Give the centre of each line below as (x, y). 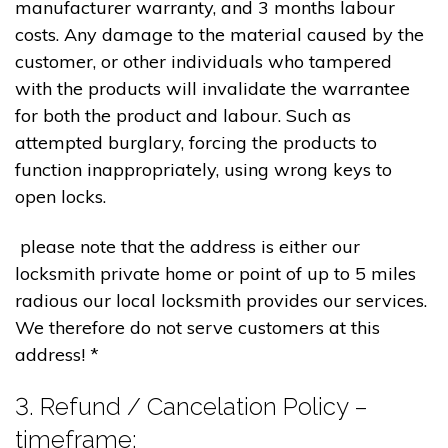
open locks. (60, 197)
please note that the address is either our (187, 246)
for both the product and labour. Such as (183, 116)
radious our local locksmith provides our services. (221, 300)
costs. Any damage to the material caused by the (219, 35)
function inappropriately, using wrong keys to (203, 170)
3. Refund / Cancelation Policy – (191, 407)
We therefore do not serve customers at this (197, 327)
